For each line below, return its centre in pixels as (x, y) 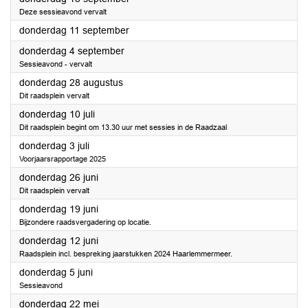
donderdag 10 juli (57, 114)
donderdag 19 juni (59, 209)
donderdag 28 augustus (71, 82)
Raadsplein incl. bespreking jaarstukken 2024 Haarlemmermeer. (126, 254)
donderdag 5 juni (56, 272)
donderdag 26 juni (59, 177)
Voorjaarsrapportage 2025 (63, 159)
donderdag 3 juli (54, 146)
